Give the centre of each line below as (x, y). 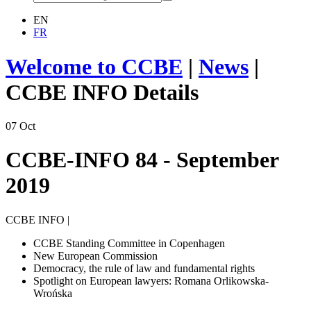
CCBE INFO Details (102, 92)
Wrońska (53, 293)
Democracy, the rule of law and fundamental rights (144, 268)
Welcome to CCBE (94, 66)
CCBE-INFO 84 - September (142, 160)
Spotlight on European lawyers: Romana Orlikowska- (151, 280)
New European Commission (95, 255)
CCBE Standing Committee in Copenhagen (129, 243)
